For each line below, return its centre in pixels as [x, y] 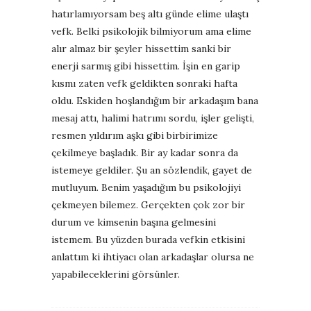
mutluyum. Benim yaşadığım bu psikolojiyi [146, 187]
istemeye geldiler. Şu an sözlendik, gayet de [152, 170]
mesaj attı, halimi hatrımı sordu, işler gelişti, [153, 118]
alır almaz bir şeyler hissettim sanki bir [141, 48]
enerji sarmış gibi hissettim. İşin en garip [146, 66]
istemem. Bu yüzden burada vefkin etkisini [148, 239]
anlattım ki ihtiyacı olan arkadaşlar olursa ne [153, 257]
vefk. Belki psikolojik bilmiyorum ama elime [151, 31]
